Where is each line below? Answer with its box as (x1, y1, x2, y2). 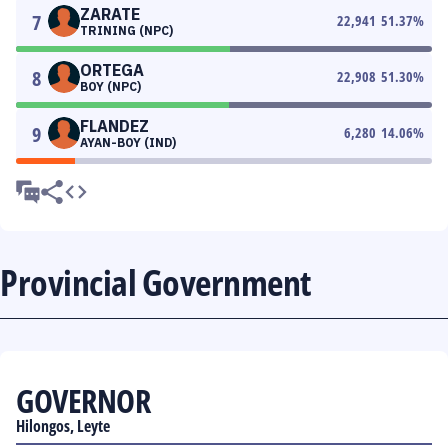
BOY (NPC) (80, 79, 141, 94)
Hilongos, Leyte (16, 415, 110, 437)
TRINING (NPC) (80, 23, 173, 38)
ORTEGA (80, 60, 144, 80)
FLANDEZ (80, 116, 149, 136)
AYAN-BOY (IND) (80, 135, 176, 150)
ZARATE (80, 4, 140, 24)
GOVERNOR (16, 379, 150, 422)
